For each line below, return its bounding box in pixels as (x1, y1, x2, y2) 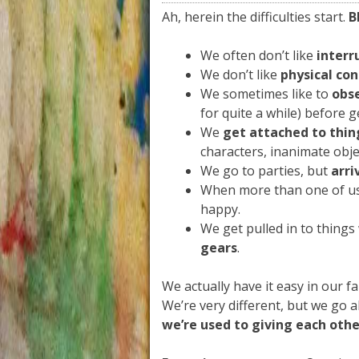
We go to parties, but (200, 162, 331, 179)
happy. (200, 200, 240, 218)
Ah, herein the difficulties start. (162, 8, 349, 26)
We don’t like (200, 66, 280, 83)
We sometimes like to (200, 85, 332, 103)
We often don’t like (200, 46, 317, 64)
